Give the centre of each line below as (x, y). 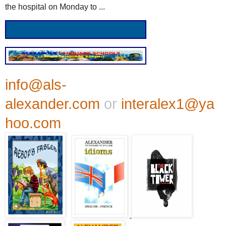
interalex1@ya (168, 103)
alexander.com (54, 103)
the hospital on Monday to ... (55, 7)
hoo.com (33, 123)
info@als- (36, 84)
